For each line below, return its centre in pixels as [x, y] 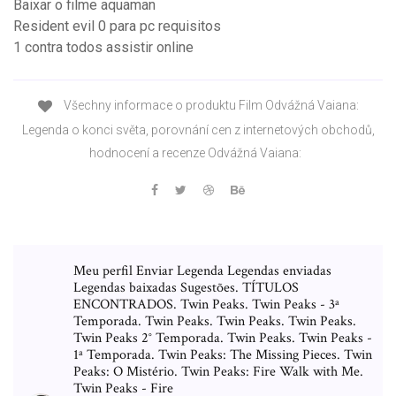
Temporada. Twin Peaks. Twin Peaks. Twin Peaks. [215, 321]
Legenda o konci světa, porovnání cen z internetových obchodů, [198, 129]
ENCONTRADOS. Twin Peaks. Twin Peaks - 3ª [206, 304]
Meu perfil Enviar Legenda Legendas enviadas [202, 270]
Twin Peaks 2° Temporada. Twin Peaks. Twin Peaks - [223, 338]
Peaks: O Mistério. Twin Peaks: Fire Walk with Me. [218, 371]
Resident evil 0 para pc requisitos [117, 27]
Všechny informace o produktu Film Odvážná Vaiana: [209, 106]
